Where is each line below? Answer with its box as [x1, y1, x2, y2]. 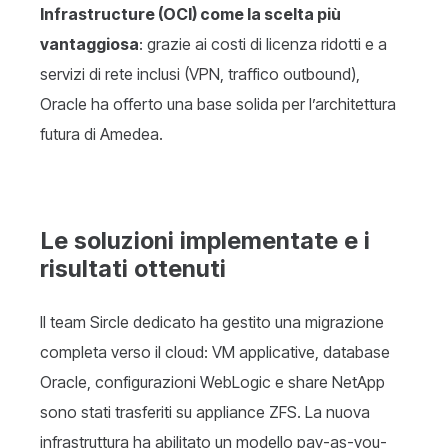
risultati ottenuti [40, 254, 226, 284]
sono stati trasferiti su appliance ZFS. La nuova [40, 402, 370, 423]
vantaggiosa [40, 34, 139, 55]
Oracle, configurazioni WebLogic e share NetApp [40, 372, 385, 393]
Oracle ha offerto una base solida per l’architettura [40, 94, 396, 115]
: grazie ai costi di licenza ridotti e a [139, 34, 387, 55]
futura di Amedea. [40, 124, 163, 145]
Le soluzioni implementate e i [40, 226, 370, 256]
